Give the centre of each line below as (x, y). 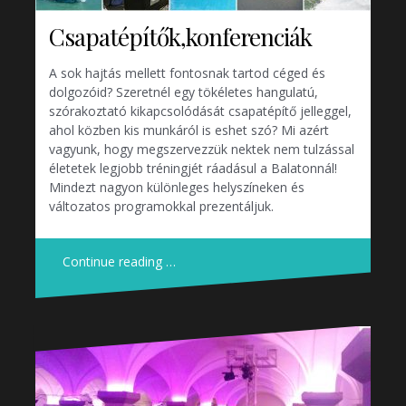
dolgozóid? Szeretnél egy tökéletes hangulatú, (184, 92)
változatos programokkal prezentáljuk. (161, 206)
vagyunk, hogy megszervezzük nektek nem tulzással (202, 149)
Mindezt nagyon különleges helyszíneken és (177, 187)
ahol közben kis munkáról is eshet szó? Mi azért (189, 130)
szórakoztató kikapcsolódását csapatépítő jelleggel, (200, 111)
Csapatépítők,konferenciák (180, 36)
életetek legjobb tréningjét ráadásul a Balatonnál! (193, 168)
